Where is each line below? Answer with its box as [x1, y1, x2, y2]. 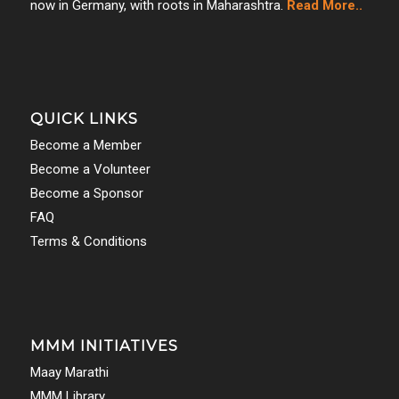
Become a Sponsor [29, 185, 143, 202]
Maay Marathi [29, 364, 109, 381]
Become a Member [29, 137, 142, 154]
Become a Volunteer [29, 161, 151, 178]
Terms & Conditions [29, 233, 147, 250]
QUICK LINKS [29, 110, 138, 128]
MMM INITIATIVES [29, 337, 178, 355]
